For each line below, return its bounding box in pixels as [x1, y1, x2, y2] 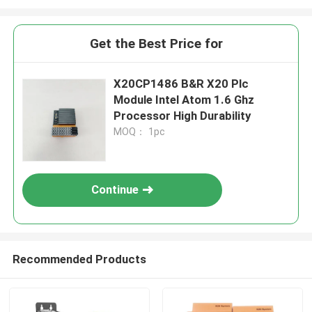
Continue [91, 182, 139, 197]
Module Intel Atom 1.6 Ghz [114, 93, 255, 107]
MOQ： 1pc [114, 126, 166, 138]
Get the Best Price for [89, 36, 223, 52]
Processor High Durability [114, 109, 251, 123]
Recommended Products [12, 251, 146, 266]
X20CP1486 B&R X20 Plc [114, 77, 249, 91]
